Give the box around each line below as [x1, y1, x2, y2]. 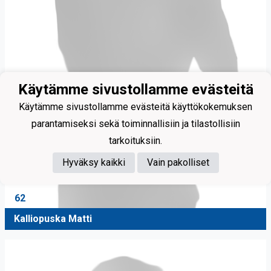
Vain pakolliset [146, 156, 209, 168]
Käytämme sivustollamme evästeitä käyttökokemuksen [19, 100, 252, 113]
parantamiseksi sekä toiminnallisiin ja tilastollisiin [31, 117, 240, 129]
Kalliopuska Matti [14, 213, 92, 225]
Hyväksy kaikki [62, 156, 125, 168]
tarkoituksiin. [109, 134, 162, 146]
